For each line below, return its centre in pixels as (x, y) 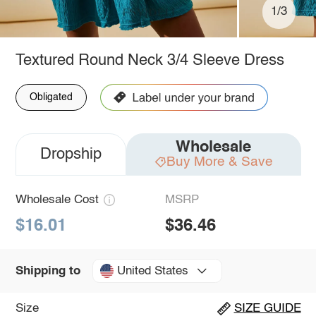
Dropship (71, 154)
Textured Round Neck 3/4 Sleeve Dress (150, 60)
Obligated (51, 97)
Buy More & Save (219, 162)
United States (152, 271)
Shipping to (48, 271)
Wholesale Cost (57, 200)
